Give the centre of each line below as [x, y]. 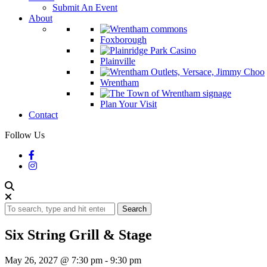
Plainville [118, 61]
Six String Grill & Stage [78, 235]
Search [134, 209]
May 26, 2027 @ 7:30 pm [54, 260]
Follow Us [25, 135]
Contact [43, 115]
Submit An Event [85, 7]
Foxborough [123, 40]
